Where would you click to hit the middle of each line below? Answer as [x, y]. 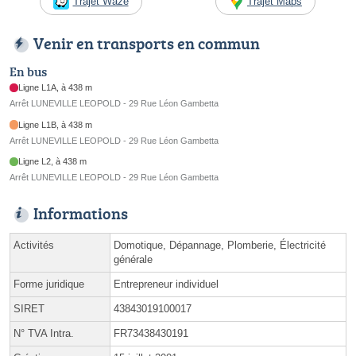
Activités [34, 246]
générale [133, 260]
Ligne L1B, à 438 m [56, 124]
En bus [28, 72]
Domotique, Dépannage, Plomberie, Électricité [220, 246]
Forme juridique [49, 284]
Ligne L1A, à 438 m [56, 88]
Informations [81, 213]
